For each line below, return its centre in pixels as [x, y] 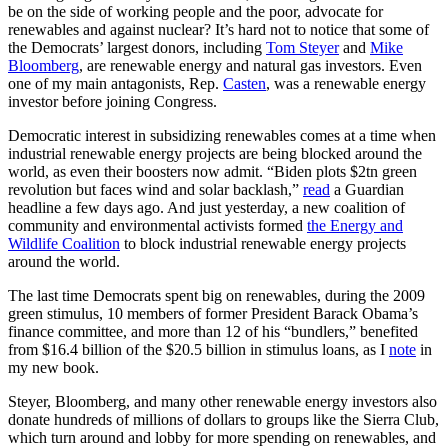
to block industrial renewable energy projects [263, 244]
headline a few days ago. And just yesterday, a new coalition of [206, 208]
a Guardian [367, 190]
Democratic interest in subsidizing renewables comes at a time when [222, 136]
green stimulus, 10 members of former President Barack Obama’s [213, 314]
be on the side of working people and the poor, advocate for [195, 12]
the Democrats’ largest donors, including [137, 48]
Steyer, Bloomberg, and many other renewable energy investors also [222, 402]
